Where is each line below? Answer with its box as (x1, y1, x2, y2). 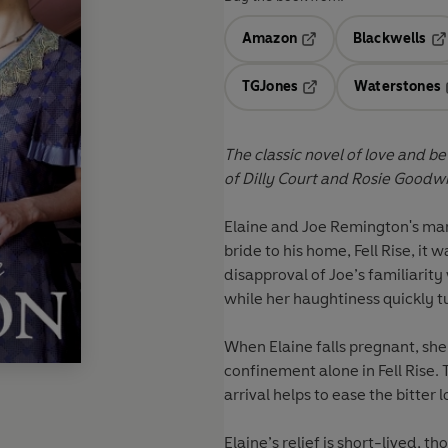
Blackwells (352, 30, 427, 48)
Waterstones (354, 78, 441, 96)
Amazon (242, 30, 297, 48)
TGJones (242, 78, 299, 96)
